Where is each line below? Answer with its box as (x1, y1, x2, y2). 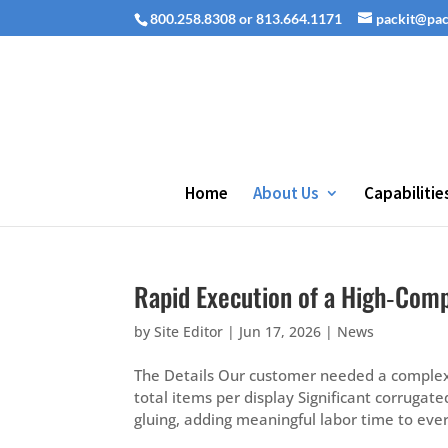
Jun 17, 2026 (239, 322, 322, 341)
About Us (253, 182, 319, 204)
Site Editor (154, 322, 224, 341)
